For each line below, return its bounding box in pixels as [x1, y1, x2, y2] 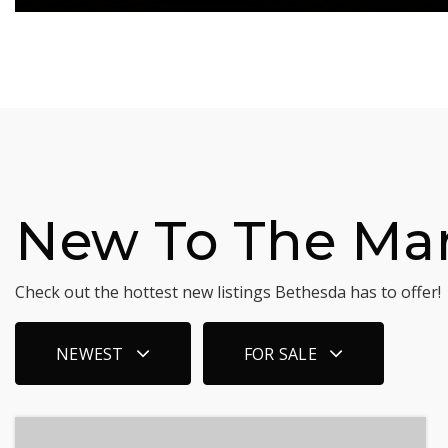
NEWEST [56, 342, 124, 365]
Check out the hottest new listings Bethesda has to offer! [15, 281, 441, 303]
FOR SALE [243, 342, 317, 365]
